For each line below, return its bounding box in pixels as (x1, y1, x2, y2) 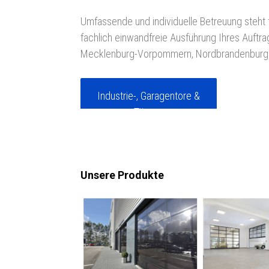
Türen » (134, 106, 164, 119)
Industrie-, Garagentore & (97, 89, 201, 103)
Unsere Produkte (80, 169, 165, 182)
